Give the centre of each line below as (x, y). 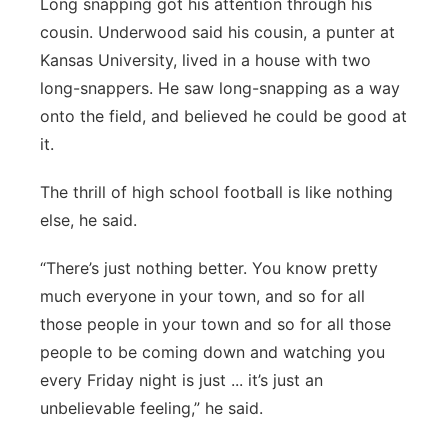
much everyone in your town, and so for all (202, 296)
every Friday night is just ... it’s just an (181, 380)
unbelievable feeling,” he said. (151, 408)
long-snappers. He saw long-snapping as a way (220, 88)
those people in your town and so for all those (215, 324)
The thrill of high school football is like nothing (216, 192)
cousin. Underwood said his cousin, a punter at (217, 32)
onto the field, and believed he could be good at (223, 116)
